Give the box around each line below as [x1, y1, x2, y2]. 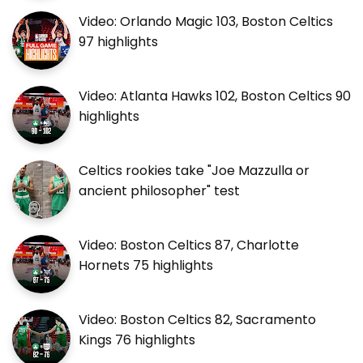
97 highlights [79, 32, 158, 52]
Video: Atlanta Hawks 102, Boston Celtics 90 [79, 87, 351, 106]
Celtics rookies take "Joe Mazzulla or [79, 161, 310, 181]
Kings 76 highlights [79, 331, 195, 350]
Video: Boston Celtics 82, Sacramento [79, 310, 316, 330]
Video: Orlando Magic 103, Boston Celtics [79, 12, 333, 32]
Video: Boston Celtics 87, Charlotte [79, 236, 299, 255]
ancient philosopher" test [79, 181, 240, 201]
